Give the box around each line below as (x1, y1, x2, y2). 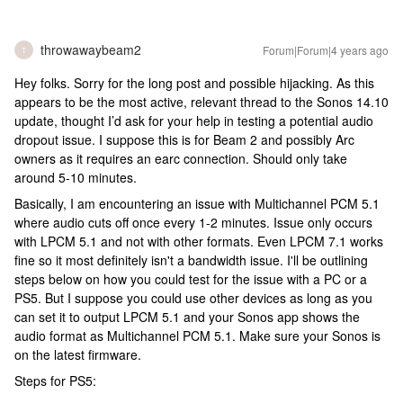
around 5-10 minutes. (14, 168, 137, 186)
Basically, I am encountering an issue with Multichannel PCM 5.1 (14, 194, 380, 212)
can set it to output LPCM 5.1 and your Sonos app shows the (14, 308, 360, 326)
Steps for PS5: (14, 372, 96, 390)
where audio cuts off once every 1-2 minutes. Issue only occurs (14, 213, 372, 231)
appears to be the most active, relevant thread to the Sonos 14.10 (14, 93, 389, 111)
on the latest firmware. (14, 345, 141, 363)
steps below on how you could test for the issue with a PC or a (14, 270, 367, 288)
